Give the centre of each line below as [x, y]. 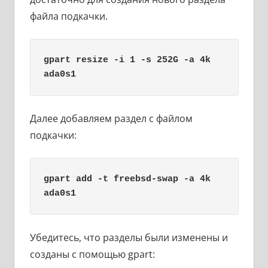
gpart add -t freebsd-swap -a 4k [127, 179]
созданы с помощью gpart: [92, 255]
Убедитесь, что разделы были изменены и [129, 238]
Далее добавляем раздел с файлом [111, 119]
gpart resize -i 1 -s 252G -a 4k [127, 60]
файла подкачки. [68, 16]
